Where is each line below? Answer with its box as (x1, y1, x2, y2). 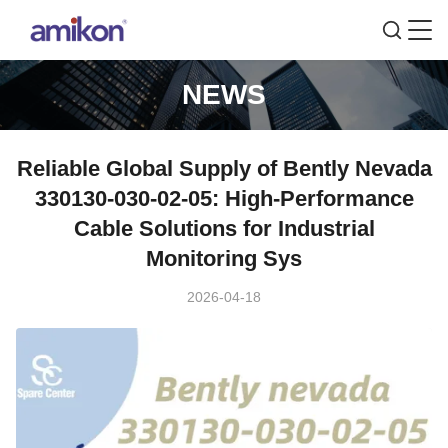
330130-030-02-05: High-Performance (34, 186, 414, 211)
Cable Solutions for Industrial (73, 216, 375, 241)
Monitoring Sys (146, 246, 302, 271)
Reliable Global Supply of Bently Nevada (16, 156, 432, 181)
